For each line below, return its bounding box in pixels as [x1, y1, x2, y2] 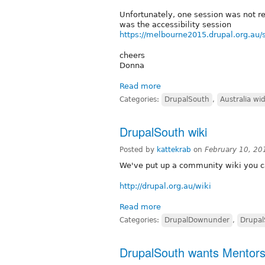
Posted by [119, 145, 157, 154]
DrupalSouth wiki [119, 122, 207, 140]
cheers [119, 50, 145, 60]
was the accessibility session [119, 20, 231, 29]
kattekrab [157, 145, 191, 154]
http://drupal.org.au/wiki [119, 181, 211, 190]
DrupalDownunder [164, 215, 230, 224]
